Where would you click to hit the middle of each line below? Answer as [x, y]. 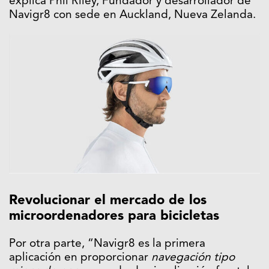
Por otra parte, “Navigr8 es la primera [107, 244]
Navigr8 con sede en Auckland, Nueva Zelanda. [132, 16]
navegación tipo [193, 258]
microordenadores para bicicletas [114, 216]
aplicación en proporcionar [80, 258]
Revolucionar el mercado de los [108, 200]
